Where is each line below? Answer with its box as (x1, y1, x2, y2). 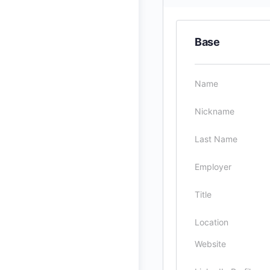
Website (195, 239, 226, 249)
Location (195, 217, 228, 227)
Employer (195, 162, 231, 172)
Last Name (195, 134, 237, 144)
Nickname (195, 106, 234, 116)
